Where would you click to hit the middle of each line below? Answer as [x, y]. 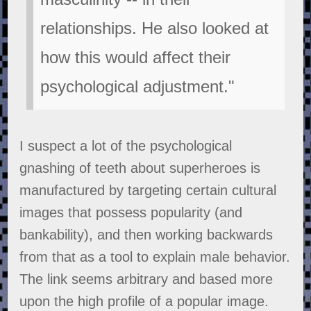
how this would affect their [136, 58]
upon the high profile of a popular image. [144, 302]
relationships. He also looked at [155, 28]
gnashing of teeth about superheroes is [140, 168]
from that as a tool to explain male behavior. [155, 257]
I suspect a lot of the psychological [126, 146]
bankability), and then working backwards [146, 235]
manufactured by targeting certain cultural [148, 191]
